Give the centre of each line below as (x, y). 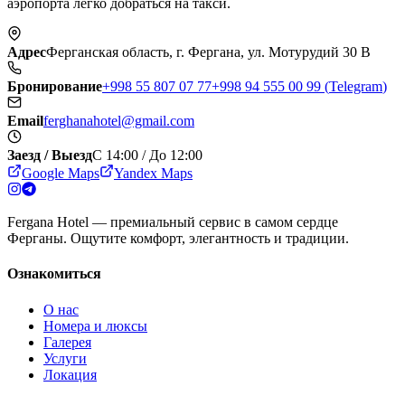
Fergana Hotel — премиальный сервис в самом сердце (173, 222)
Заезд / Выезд (50, 155)
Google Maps (61, 174)
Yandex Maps (153, 174)
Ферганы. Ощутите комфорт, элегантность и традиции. (178, 239)
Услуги (65, 358)
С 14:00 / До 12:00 (147, 155)
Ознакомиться (54, 274)
